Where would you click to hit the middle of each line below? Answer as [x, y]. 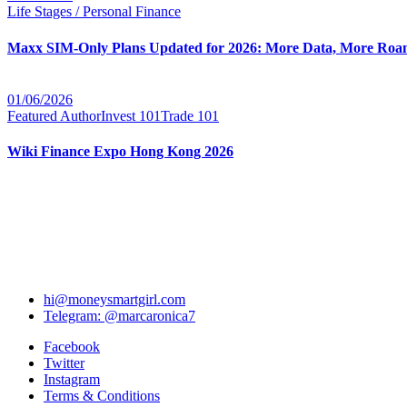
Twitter [64, 363]
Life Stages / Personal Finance [94, 12]
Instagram [72, 380]
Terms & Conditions [102, 396]
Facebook [72, 347]
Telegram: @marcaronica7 [119, 316]
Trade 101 [190, 115]
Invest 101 [131, 115]
